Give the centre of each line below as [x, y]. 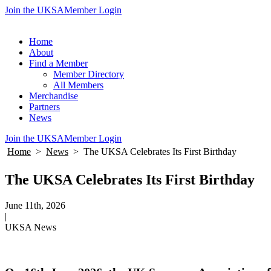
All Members [78, 85]
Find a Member [58, 63]
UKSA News [31, 227]
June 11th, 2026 [35, 205]
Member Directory [89, 74]
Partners [44, 107]
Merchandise [54, 96]
